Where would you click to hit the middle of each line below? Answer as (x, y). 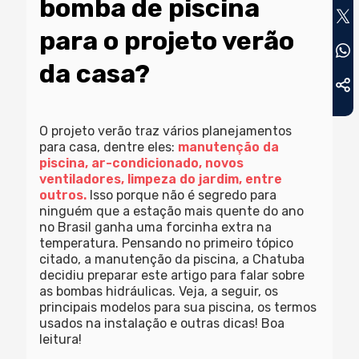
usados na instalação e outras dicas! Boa (162, 323)
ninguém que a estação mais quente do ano (172, 211)
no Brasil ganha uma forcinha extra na (156, 227)
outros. (63, 195)
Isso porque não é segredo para (182, 195)
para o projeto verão (167, 41)
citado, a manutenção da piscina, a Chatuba (172, 259)
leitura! (61, 339)
